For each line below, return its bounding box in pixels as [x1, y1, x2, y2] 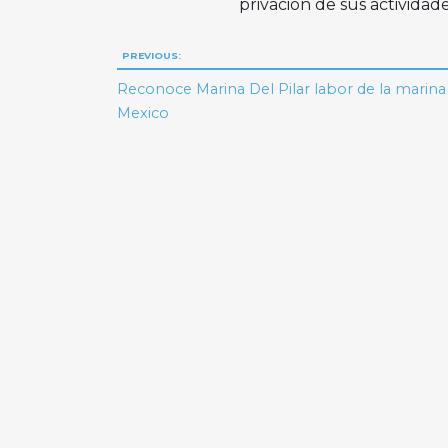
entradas [113, 115, 253, 155]
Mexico [117, 103, 174, 122]
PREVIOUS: [121, 50, 181, 62]
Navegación [113, 39, 302, 79]
